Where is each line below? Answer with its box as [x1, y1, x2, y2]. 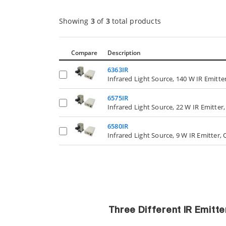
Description [107, 48, 141, 58]
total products [109, 16, 161, 26]
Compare [71, 48, 97, 58]
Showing [59, 16, 91, 26]
